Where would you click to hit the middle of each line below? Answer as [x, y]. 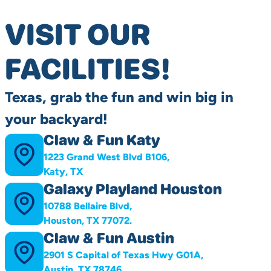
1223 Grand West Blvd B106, [107, 157]
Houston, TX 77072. [87, 221]
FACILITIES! [88, 69]
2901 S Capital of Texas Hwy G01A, [123, 255]
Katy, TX [63, 172]
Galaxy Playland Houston [132, 189]
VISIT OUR [78, 35]
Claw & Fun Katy [101, 140]
